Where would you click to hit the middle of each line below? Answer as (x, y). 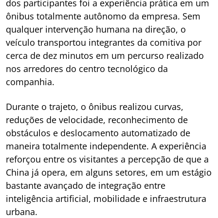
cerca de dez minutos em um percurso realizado (105, 55)
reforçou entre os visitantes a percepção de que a (107, 159)
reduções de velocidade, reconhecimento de (97, 120)
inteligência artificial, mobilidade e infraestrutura (106, 199)
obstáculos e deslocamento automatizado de (98, 133)
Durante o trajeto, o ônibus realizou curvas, (95, 107)
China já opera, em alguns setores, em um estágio (109, 172)
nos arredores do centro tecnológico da (87, 69)
